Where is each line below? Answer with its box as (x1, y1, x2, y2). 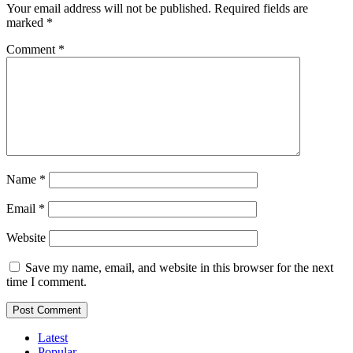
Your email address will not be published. (6, 2, 211, 16)
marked (6, 16, 46, 30)
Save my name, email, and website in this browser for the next (25, 261, 333, 275)
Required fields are (214, 2, 308, 16)
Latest (38, 331, 68, 345)
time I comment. (6, 275, 87, 289)
